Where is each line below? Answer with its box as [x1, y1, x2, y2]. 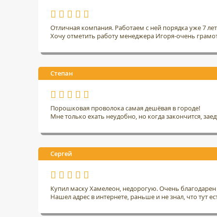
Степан [50, 68, 73, 77]
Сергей [50, 149, 72, 158]
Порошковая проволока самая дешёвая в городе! [50, 103, 200, 112]
